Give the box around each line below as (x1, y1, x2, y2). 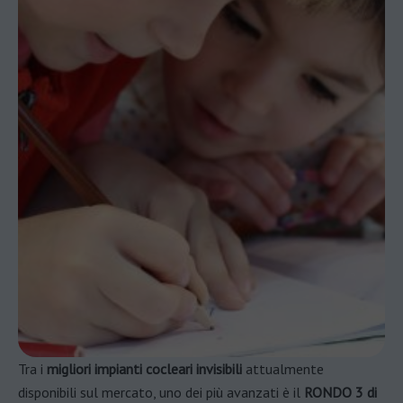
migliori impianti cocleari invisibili (47, 360, 242, 378)
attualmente (242, 360, 324, 378)
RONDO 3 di (304, 383, 377, 401)
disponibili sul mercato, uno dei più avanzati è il (18, 383, 304, 401)
